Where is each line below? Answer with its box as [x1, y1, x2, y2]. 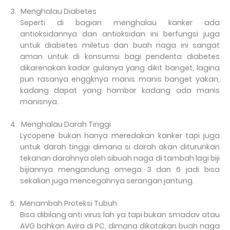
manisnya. [20, 97, 59, 107]
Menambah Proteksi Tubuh [20, 198, 117, 208]
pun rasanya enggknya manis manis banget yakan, [20, 74, 220, 84]
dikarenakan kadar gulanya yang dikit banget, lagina [20, 63, 220, 73]
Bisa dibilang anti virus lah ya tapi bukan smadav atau [20, 209, 220, 220]
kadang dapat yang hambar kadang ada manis [20, 85, 220, 95]
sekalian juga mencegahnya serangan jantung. [20, 176, 194, 186]
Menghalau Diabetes [21, 6, 97, 16]
